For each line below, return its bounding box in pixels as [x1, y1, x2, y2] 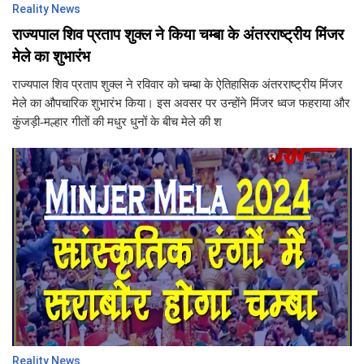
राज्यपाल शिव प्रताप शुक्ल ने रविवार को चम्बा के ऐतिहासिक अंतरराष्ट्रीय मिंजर [12, 78, 343, 91]
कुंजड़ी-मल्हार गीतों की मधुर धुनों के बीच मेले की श [12, 115, 222, 128]
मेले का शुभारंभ [12, 47, 90, 66]
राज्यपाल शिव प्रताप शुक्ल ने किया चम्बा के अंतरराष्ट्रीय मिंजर [12, 25, 344, 44]
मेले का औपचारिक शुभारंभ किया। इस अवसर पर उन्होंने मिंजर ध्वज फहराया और [12, 97, 350, 110]
